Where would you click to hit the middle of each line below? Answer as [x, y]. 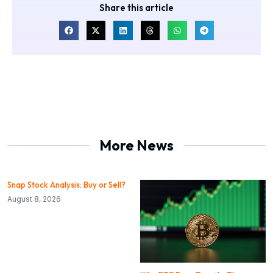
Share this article [136, 8]
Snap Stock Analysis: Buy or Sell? [66, 184]
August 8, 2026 [34, 199]
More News [136, 145]
